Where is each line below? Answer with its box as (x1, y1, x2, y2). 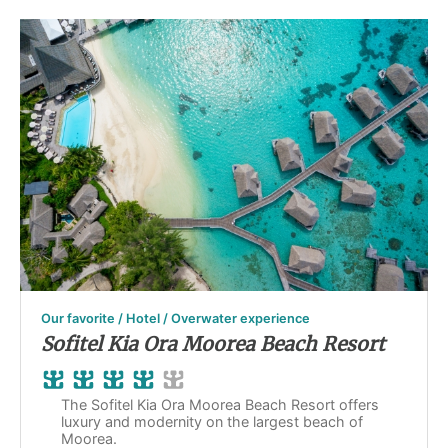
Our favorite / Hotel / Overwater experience (41, 311, 310, 327)
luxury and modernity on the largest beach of (61, 413, 363, 431)
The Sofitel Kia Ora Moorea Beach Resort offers (61, 396, 379, 414)
